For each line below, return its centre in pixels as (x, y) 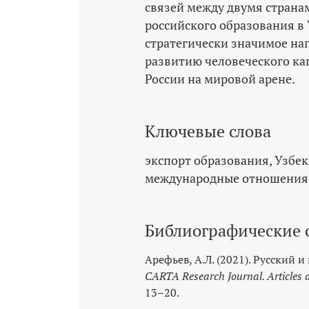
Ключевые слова (208, 131)
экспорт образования (207, 160)
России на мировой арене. (220, 79)
